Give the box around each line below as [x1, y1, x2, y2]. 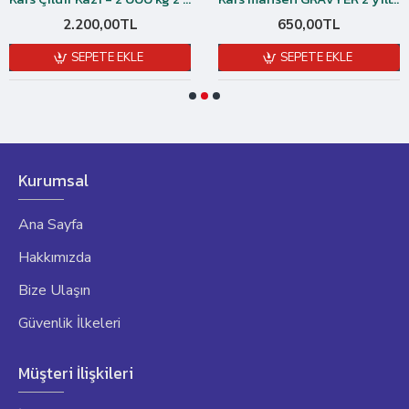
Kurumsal [18, 168, 89, 193]
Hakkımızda [18, 247, 91, 267]
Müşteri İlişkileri [18, 361, 133, 385]
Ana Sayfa [18, 215, 83, 235]
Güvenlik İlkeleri [18, 313, 121, 333]
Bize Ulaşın [18, 280, 90, 300]
